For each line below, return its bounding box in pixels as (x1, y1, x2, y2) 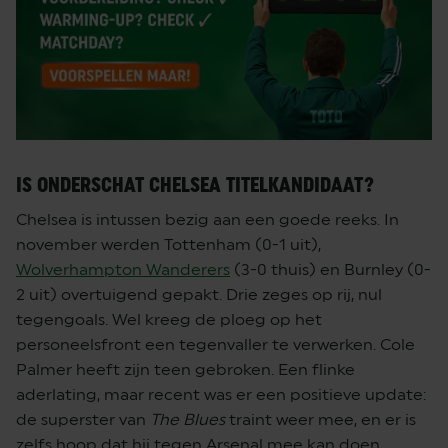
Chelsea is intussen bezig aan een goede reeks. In (16, 210, 399, 230)
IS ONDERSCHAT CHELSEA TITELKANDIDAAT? (16, 173, 374, 198)
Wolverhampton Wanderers (16, 260, 230, 280)
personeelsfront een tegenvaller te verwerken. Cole (16, 335, 415, 355)
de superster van (16, 410, 150, 430)
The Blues (150, 410, 225, 430)
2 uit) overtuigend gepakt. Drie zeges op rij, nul (16, 285, 382, 305)
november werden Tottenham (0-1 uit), (16, 235, 321, 255)
